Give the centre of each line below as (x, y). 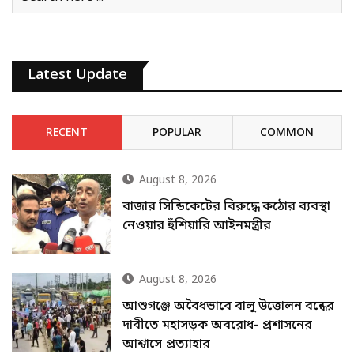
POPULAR (177, 134)
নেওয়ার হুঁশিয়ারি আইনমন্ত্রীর (197, 226)
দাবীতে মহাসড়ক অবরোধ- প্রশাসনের (218, 325)
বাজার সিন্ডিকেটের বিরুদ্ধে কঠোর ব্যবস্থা (227, 207)
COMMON (287, 134)
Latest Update (77, 75)
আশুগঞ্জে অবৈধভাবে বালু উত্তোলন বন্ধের (229, 306)
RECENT (67, 134)
